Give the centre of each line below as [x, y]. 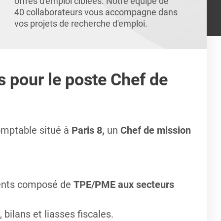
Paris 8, [89, 130]
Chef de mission [155, 130]
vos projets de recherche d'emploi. [81, 23]
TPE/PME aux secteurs [124, 184]
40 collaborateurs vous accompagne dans [96, 12]
